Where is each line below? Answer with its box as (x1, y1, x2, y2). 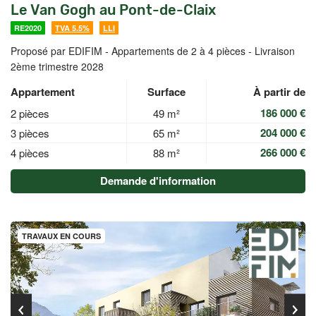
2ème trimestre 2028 (11, 59, 104, 73)
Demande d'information (100, 173, 216, 188)
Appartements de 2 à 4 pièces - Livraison (111, 44, 295, 58)
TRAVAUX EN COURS (22, 231, 101, 241)
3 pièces (11, 126, 49, 140)
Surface (147, 84, 186, 99)
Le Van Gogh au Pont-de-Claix (11, 1, 216, 18)
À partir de (253, 84, 305, 99)
